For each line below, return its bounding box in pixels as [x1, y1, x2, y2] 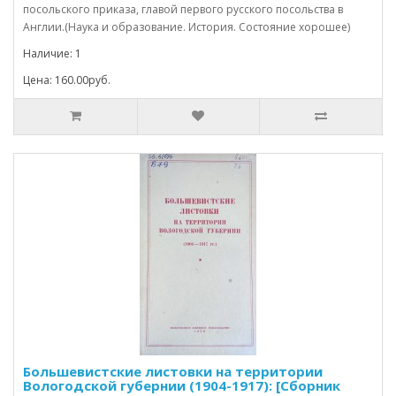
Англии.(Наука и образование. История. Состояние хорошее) [23, 19, 350, 34]
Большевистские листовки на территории [23, 362, 323, 380]
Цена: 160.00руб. [23, 72, 110, 88]
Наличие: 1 [23, 45, 81, 61]
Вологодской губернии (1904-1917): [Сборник [23, 376, 340, 394]
